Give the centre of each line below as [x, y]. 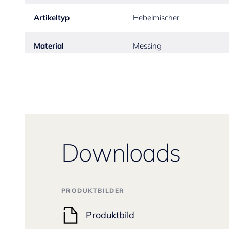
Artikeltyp [52, 18]
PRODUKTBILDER [93, 190]
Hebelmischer [156, 18]
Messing [147, 46]
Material [49, 46]
